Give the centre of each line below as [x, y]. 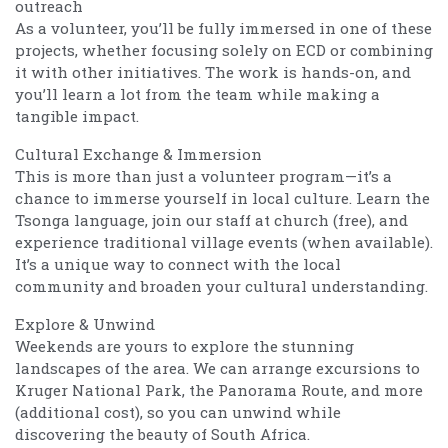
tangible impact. [77, 115]
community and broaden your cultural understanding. [221, 285]
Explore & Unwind [85, 323]
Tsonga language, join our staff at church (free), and [211, 219]
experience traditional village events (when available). [224, 241]
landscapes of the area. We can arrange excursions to [217, 367]
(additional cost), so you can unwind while [178, 411]
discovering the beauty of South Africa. [162, 433]
